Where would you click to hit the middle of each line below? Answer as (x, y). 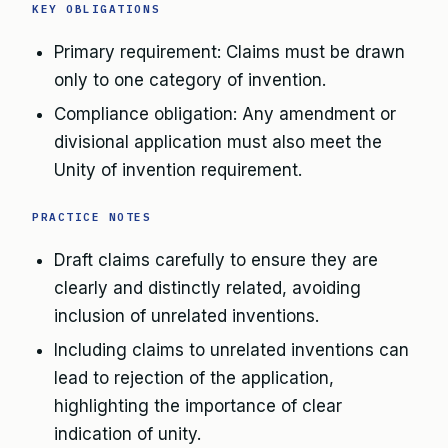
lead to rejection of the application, (194, 378)
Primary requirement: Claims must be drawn (229, 52)
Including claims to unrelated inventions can (231, 350)
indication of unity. (127, 434)
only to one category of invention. (190, 80)
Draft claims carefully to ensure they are (216, 260)
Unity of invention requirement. (178, 170)
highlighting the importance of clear (198, 406)
